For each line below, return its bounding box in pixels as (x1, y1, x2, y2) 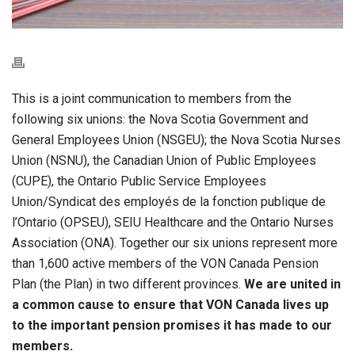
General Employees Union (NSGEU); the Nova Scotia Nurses (12, 132, 341, 147)
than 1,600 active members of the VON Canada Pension (12, 255, 319, 271)
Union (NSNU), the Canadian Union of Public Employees (12, 152, 316, 168)
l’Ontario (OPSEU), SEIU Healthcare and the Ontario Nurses (12, 214, 334, 230)
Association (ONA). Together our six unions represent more (12, 235, 338, 250)
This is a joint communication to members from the (12, 90, 292, 106)
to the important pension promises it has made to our (12, 317, 332, 333)
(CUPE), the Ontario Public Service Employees (12, 173, 266, 189)
